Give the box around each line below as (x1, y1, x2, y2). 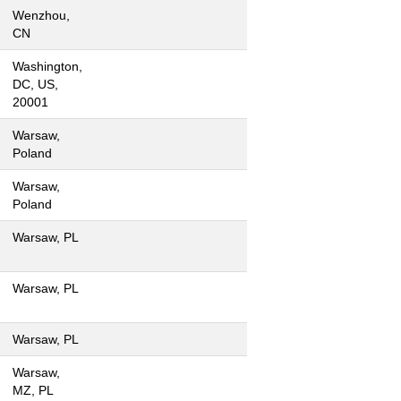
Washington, (13, 59, 82, 73)
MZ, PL (13, 383, 54, 397)
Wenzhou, (13, 8, 70, 22)
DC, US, (13, 77, 58, 91)
